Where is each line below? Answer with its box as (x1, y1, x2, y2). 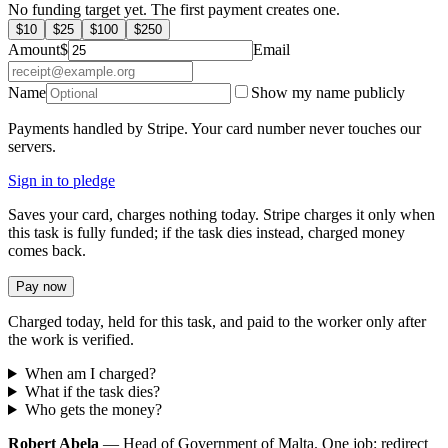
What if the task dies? (24, 383, 160, 401)
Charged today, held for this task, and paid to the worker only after (8, 313, 426, 331)
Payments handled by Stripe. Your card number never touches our (8, 120, 421, 138)
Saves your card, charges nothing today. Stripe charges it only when (8, 206, 435, 224)
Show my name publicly (251, 84, 405, 102)
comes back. (8, 242, 86, 260)
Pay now (16, 279, 66, 295)
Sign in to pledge (8, 172, 115, 190)
